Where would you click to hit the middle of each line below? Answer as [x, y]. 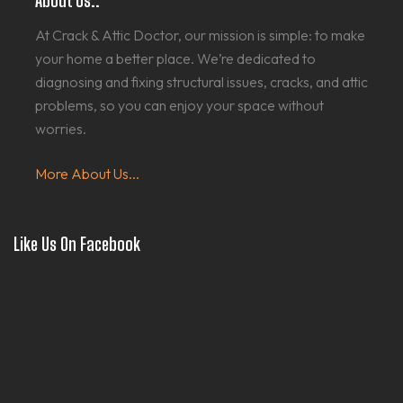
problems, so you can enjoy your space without [179, 106]
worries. [61, 129]
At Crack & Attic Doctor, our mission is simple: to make [200, 36]
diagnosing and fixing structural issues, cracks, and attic [201, 82]
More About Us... [87, 174]
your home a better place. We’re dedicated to [175, 59]
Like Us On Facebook [77, 244]
